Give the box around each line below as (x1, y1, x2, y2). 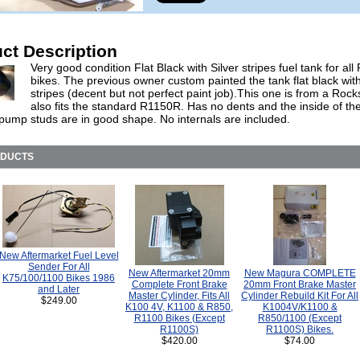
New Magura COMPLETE (243, 268, 356, 279)
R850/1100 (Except (258, 313, 342, 324)
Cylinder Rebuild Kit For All (241, 290, 358, 301)
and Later (38, 284, 80, 295)
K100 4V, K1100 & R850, (125, 301, 233, 313)
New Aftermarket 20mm (129, 268, 230, 279)
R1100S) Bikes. (266, 324, 333, 335)
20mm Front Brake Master (243, 279, 356, 290)
